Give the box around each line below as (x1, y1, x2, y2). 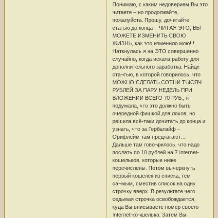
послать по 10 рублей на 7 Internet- (112, 149, 199, 155)
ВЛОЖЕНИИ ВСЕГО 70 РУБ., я (112, 94, 189, 101)
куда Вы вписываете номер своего (112, 203, 199, 210)
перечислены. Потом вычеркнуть (112, 164, 195, 171)
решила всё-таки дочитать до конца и (112, 118, 205, 124)
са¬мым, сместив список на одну (112, 180, 196, 186)
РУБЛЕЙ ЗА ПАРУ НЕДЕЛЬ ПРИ (112, 87, 192, 93)
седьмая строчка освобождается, (112, 196, 196, 202)
